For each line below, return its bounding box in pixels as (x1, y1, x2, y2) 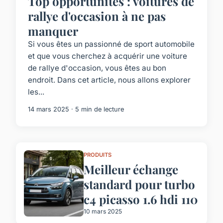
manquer (28, 22, 78, 39)
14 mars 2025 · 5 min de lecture (28, 105, 124, 113)
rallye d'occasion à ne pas (28, 7, 166, 24)
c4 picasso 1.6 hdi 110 (84, 191, 198, 208)
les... (28, 87, 44, 97)
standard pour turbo (84, 176, 195, 193)
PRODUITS (84, 151, 111, 158)
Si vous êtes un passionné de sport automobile (28, 39, 195, 49)
